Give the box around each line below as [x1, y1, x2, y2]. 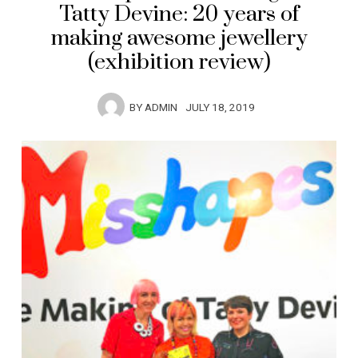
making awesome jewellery [50, 25, 308, 53]
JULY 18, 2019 [185, 100, 255, 117]
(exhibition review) [87, 49, 271, 77]
